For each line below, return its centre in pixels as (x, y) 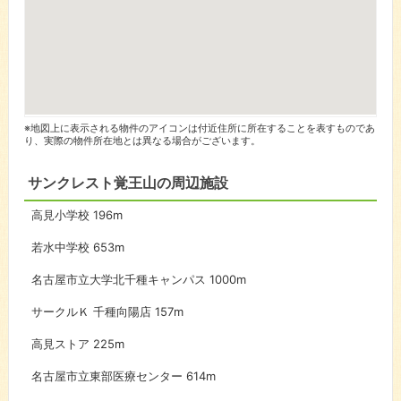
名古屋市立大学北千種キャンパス (120, 279)
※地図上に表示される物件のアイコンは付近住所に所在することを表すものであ (199, 128)
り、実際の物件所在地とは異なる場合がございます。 (142, 141)
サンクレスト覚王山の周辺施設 (128, 183)
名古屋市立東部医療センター (108, 376)
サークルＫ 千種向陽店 (93, 311)
